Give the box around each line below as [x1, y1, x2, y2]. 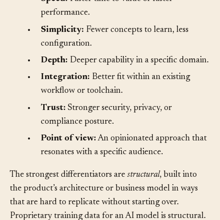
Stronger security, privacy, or [66, 118, 172, 127]
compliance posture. [41, 132, 114, 141]
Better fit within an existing [90, 87, 190, 97]
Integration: [41, 87, 90, 97]
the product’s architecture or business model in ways [10, 198, 198, 208]
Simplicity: [41, 40, 84, 49]
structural [127, 185, 160, 194]
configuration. [41, 54, 92, 63]
